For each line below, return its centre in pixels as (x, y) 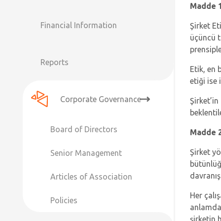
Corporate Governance (100, 99)
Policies (64, 200)
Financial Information (79, 25)
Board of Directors (84, 129)
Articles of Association (91, 177)
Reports (55, 62)
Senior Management (86, 153)
